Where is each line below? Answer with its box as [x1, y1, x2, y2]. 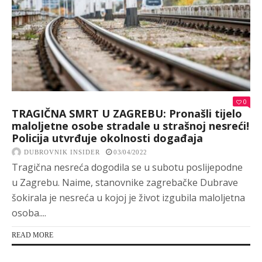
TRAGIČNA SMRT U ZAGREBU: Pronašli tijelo [12, 106, 242, 121]
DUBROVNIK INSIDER [24, 149, 100, 156]
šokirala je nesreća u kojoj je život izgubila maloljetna [12, 191, 245, 205]
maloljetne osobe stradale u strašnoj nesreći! [12, 119, 249, 133]
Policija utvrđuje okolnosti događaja [12, 131, 203, 146]
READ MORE [12, 231, 53, 240]
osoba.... [12, 206, 46, 220]
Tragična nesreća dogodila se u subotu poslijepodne [12, 161, 243, 174]
